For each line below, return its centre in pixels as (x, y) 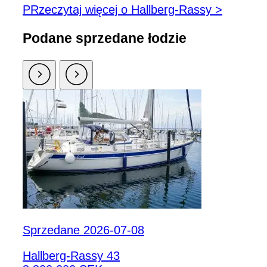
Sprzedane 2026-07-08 (83, 230)
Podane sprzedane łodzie (105, 38)
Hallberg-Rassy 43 (71, 256)
